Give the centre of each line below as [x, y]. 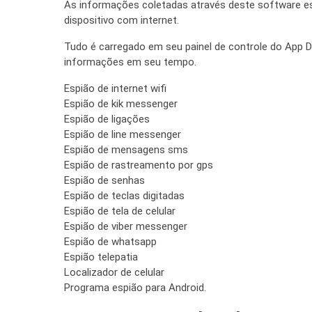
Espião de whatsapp [110, 241]
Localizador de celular [114, 272]
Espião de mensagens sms [126, 149]
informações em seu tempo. [130, 62]
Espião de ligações [107, 119]
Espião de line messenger [123, 134]
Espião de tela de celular [120, 211]
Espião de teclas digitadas [124, 195]
